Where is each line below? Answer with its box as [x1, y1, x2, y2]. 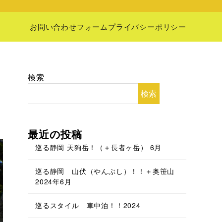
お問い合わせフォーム [30, 21, 108, 32]
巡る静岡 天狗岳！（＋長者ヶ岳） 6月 [35, 142, 162, 152]
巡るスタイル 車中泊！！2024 [35, 200, 141, 210]
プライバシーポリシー [108, 21, 186, 32]
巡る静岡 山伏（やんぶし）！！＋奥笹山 [35, 166, 175, 176]
